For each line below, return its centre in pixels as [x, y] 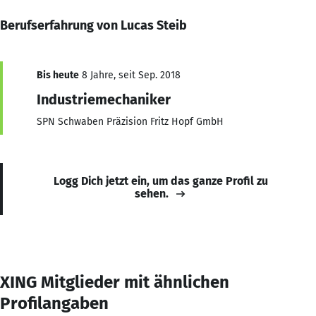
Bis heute [58, 75]
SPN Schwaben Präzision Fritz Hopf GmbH [130, 121]
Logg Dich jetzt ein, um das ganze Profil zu [161, 181]
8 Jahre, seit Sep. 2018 [130, 75]
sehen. [152, 193]
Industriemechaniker [104, 99]
